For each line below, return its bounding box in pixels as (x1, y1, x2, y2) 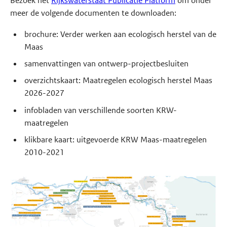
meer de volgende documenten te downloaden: (10, 7, 177, 18)
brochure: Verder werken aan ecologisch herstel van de (24, 28, 216, 40)
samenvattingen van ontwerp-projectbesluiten (24, 58, 188, 69)
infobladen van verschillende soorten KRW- (24, 104, 177, 116)
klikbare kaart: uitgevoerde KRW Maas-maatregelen (24, 134, 207, 145)
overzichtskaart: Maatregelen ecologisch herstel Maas (24, 75, 212, 86)
